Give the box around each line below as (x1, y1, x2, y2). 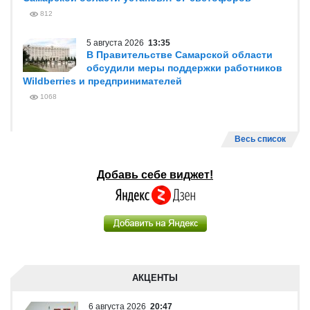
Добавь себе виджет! (97, 169, 213, 181)
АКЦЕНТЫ (132, 273, 178, 283)
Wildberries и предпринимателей (23, 75, 182, 86)
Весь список (235, 134, 286, 144)
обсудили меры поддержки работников (86, 62, 282, 73)
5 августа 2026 (86, 38, 148, 48)
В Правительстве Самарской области (86, 49, 273, 60)
